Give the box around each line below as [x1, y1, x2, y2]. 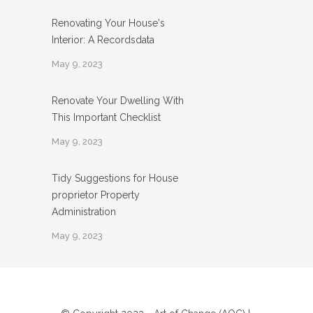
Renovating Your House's [52, 17, 165, 29]
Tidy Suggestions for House [52, 173, 178, 184]
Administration [52, 206, 116, 217]
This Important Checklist [52, 112, 161, 123]
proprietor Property [52, 189, 140, 201]
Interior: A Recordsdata [52, 34, 154, 45]
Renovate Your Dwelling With [52, 95, 184, 106]
